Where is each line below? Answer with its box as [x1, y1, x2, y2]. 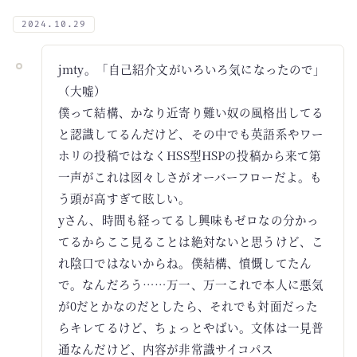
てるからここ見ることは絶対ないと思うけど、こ [58, 233, 324, 249]
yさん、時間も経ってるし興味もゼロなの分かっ [58, 211, 320, 228]
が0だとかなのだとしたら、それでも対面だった [58, 297, 319, 314]
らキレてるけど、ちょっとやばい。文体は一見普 [58, 319, 324, 335]
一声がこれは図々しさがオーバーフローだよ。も [58, 168, 323, 185]
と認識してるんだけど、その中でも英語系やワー [58, 125, 324, 142]
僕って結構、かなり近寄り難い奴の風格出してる [58, 104, 324, 120]
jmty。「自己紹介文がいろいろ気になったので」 [58, 61, 326, 77]
